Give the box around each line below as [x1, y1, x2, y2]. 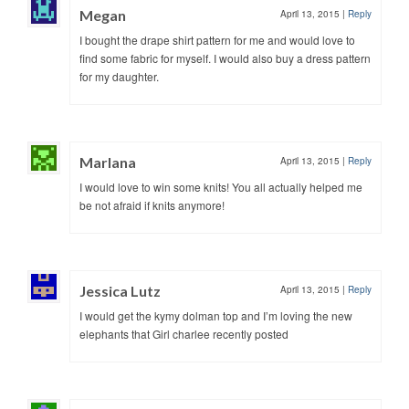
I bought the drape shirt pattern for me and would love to [79, 31, 355, 47]
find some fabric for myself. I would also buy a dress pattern [79, 49, 371, 66]
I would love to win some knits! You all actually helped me [79, 178, 362, 194]
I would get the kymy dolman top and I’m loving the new [79, 307, 352, 323]
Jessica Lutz [79, 281, 161, 299]
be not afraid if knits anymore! [79, 196, 225, 213]
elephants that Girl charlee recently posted [79, 325, 288, 341]
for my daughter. [79, 68, 159, 84]
